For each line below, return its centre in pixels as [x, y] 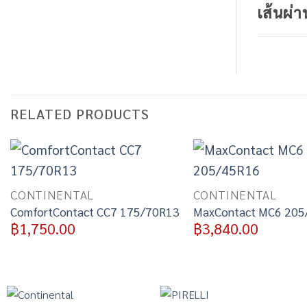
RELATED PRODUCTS [80, 113]
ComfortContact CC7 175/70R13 [95, 211]
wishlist [154, 189]
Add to [154, 178]
